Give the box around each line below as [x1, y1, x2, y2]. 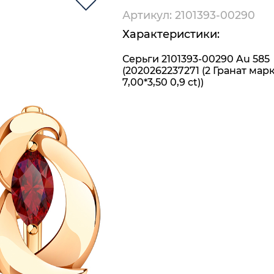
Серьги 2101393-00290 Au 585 [122, 53, 270, 65]
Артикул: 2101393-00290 [122, 8, 255, 21]
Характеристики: [122, 27, 220, 41]
